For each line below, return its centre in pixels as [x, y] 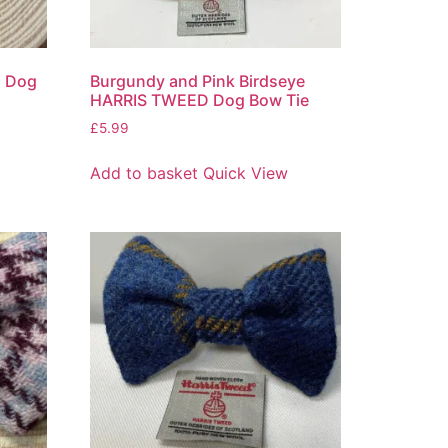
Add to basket [144, 172]
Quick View [246, 172]
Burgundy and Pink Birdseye [198, 80]
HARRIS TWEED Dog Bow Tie [200, 99]
